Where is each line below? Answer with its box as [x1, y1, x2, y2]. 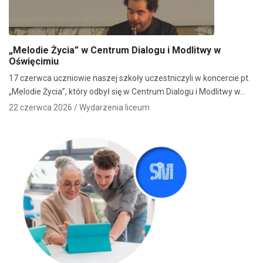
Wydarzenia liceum [79, 102, 150, 112]
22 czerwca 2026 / [9, 102, 79, 112]
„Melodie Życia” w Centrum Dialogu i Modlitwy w [9, 44, 221, 56]
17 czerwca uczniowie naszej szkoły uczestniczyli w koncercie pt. [9, 73, 250, 83]
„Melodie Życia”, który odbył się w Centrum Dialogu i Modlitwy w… [9, 86, 245, 96]
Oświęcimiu [9, 55, 59, 67]
